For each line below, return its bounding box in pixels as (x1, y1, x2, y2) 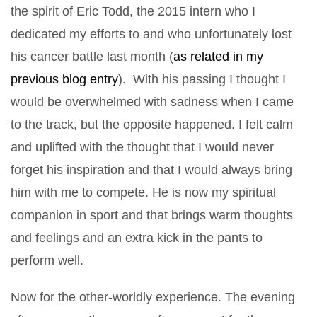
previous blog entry (11, 71, 118, 86)
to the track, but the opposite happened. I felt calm (11, 117, 293, 132)
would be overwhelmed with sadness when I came (11, 94, 294, 109)
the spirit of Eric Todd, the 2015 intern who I (11, 4, 255, 18)
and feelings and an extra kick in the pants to (11, 230, 263, 245)
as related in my (173, 49, 263, 64)
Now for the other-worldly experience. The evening (11, 289, 295, 304)
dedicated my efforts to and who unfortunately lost (11, 26, 292, 41)
